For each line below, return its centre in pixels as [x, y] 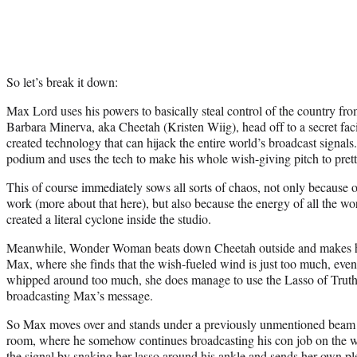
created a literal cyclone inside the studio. [109, 218]
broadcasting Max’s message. [80, 295]
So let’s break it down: [62, 81]
